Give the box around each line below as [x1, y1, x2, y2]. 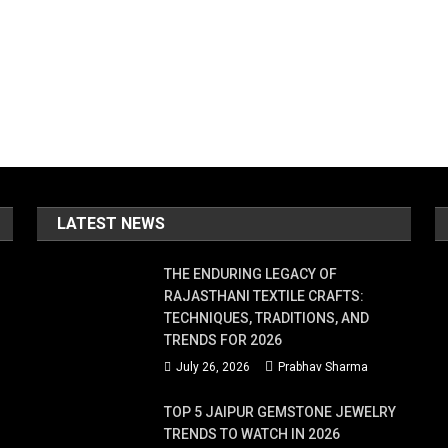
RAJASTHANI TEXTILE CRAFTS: [164, 287, 365, 304]
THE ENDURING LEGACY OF [164, 265, 338, 282]
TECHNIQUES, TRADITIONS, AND [164, 309, 370, 326]
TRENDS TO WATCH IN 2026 [164, 425, 341, 442]
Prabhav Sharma [278, 359, 369, 374]
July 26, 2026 [176, 359, 251, 374]
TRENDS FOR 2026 [164, 331, 283, 348]
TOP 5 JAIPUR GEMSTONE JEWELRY [164, 403, 397, 420]
